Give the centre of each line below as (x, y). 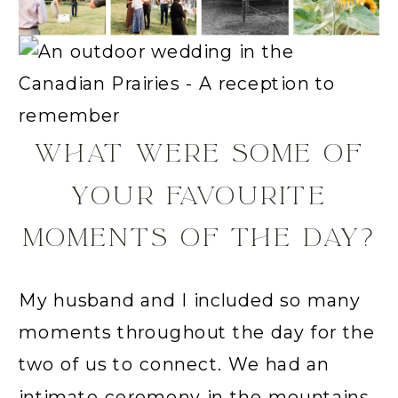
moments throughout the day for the (197, 332)
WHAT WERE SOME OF (199, 153)
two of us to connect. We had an (174, 364)
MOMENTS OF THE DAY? (199, 238)
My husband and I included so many (190, 300)
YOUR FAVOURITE (199, 195)
